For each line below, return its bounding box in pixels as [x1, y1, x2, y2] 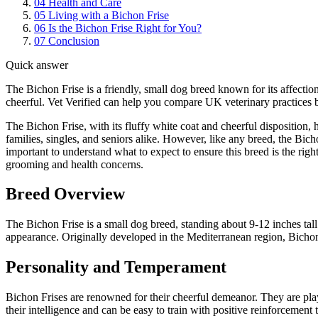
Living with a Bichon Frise [48, 9, 169, 21]
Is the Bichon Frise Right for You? [48, 21, 202, 34]
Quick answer [6, 58, 68, 71]
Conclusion [48, 34, 99, 47]
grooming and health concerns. [6, 158, 143, 170]
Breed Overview [6, 185, 125, 204]
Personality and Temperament [6, 258, 226, 277]
